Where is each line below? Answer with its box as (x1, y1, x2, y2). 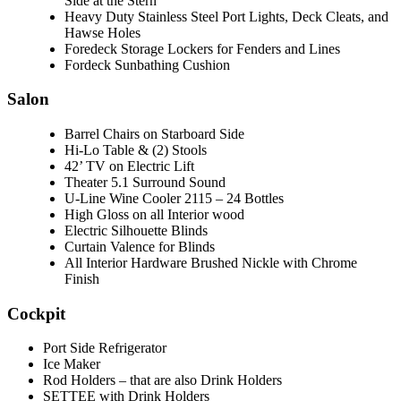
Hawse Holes (64, 24, 141, 40)
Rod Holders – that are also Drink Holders (43, 372, 282, 388)
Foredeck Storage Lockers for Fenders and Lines (64, 40, 340, 56)
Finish (64, 270, 99, 286)
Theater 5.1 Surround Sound (64, 174, 226, 190)
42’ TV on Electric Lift (64, 158, 194, 174)
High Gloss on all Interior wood (64, 206, 244, 222)
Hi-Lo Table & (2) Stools (64, 141, 207, 158)
